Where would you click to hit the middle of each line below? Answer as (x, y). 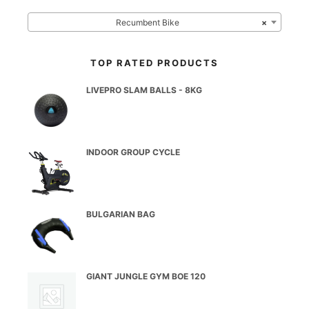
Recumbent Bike (148, 22)
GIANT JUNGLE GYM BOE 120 (146, 276)
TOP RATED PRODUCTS (154, 63)
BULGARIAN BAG (121, 214)
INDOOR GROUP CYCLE (133, 152)
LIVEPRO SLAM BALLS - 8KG (144, 90)
